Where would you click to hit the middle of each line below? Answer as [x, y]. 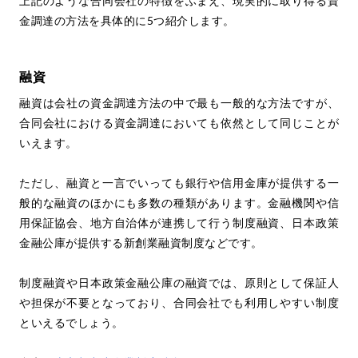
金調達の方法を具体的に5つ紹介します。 [127, 20]
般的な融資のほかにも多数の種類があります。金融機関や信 [179, 202]
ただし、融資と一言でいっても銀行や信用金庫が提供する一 [179, 182]
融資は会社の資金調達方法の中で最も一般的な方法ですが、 [179, 102]
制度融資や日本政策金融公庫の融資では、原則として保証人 [179, 282]
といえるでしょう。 [72, 322]
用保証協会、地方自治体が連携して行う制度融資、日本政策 [179, 222]
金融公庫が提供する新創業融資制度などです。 [141, 242]
